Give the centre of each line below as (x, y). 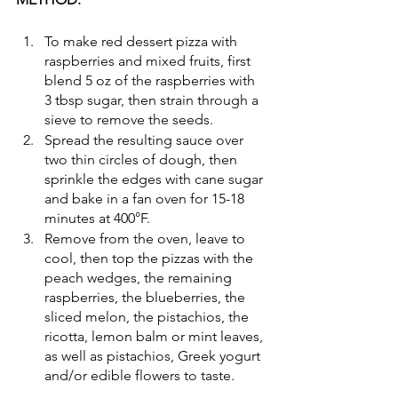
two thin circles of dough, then (143, 159)
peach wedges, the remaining (140, 277)
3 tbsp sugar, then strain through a (153, 99)
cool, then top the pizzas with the (151, 258)
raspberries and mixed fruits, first (149, 60)
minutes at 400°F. (97, 218)
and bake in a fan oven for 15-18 (146, 198)
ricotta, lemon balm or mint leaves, (155, 336)
